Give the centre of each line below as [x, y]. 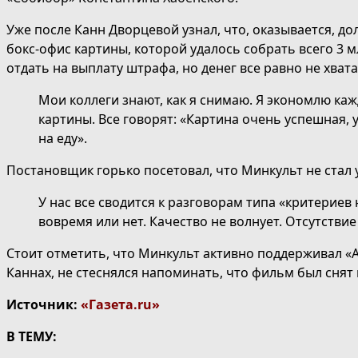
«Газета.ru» [120, 305]
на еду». [63, 139]
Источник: [44, 305]
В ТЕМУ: [32, 337]
